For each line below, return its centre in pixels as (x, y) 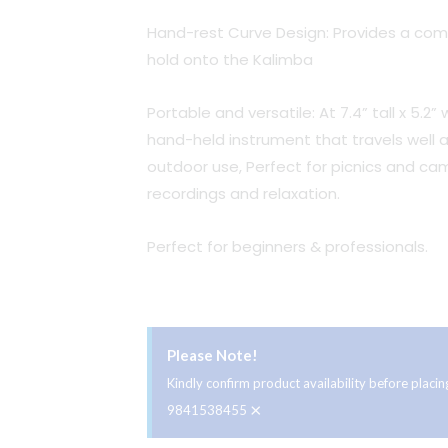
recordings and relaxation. (243, 194)
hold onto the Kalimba (230, 59)
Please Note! (212, 354)
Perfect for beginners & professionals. (287, 247)
